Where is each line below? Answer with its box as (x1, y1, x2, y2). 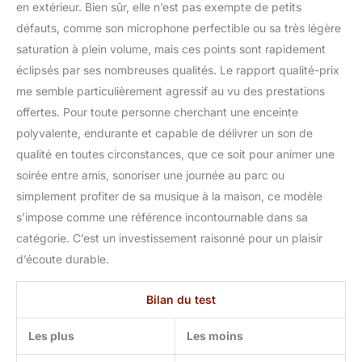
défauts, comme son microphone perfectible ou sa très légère (16, 20, 341, 35)
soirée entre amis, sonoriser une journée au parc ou (16, 167, 284, 182)
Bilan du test (146, 292, 216, 306)
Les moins (187, 328, 243, 343)
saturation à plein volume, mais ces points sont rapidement (16, 41, 326, 56)
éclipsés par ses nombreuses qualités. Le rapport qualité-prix (16, 62, 339, 77)
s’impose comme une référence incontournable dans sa (16, 209, 308, 224)
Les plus (28, 328, 74, 343)
